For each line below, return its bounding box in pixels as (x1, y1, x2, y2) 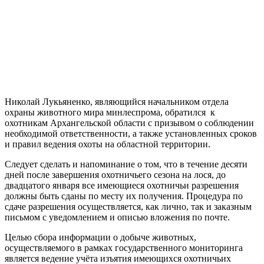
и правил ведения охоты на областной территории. (5, 138, 210, 149)
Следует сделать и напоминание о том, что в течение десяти (5, 159, 247, 169)
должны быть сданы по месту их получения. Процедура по (5, 190, 243, 201)
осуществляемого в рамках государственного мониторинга (5, 242, 243, 253)
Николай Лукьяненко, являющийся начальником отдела (5, 96, 229, 107)
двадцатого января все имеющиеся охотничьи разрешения (5, 180, 239, 190)
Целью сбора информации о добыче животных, (5, 232, 196, 242)
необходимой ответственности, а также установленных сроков (5, 128, 257, 138)
